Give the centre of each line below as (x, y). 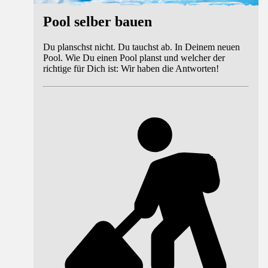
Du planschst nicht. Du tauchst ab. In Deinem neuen (141, 47)
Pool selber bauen (98, 22)
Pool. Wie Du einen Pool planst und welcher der (134, 58)
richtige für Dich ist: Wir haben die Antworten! (131, 69)
